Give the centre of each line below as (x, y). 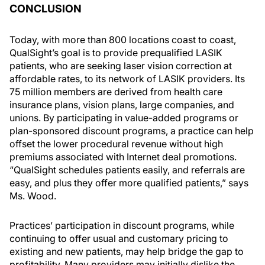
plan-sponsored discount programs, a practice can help (132, 131)
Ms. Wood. (33, 196)
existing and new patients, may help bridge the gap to (127, 251)
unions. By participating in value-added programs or (124, 118)
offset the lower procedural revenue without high (116, 144)
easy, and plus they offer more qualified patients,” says (129, 183)
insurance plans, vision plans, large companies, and (122, 105)
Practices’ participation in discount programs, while (122, 225)
